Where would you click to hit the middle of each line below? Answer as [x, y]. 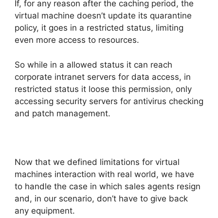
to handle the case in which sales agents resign [108, 187]
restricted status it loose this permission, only [103, 89]
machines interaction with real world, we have [104, 174]
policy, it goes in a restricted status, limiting [99, 28]
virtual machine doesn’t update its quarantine [103, 16]
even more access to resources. [77, 40]
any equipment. [45, 211]
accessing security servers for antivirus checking [109, 101]
